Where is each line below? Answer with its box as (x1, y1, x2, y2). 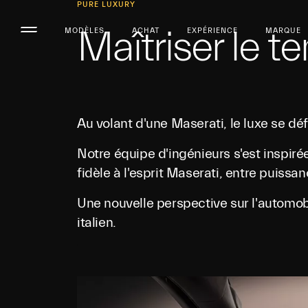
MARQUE (265, 25, 301, 35)
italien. (77, 214, 120, 230)
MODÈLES (65, 25, 104, 35)
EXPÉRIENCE (187, 25, 238, 35)
